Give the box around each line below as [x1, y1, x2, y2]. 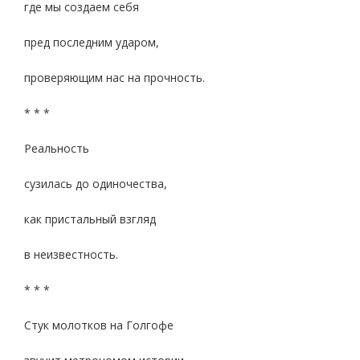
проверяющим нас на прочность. [24, 70, 205, 85]
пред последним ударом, [24, 35, 159, 50]
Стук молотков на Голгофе [24, 317, 174, 333]
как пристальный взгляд [24, 211, 156, 227]
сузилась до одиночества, [24, 176, 167, 191]
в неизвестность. [24, 247, 118, 262]
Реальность [24, 141, 89, 156]
